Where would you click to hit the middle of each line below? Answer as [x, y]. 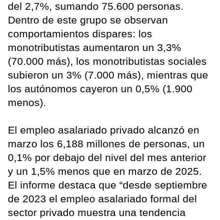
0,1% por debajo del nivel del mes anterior [107, 157]
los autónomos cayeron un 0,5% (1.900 [100, 88]
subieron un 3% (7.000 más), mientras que [108, 75]
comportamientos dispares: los [80, 33]
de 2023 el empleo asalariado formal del [102, 198]
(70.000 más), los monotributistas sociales [107, 61]
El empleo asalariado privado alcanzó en [104, 130]
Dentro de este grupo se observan [88, 20]
